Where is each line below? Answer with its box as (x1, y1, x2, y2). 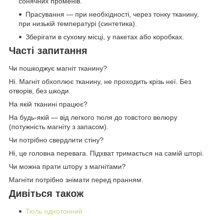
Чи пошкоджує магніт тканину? (9, 64, 107, 72)
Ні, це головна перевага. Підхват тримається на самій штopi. (9, 149, 204, 157)
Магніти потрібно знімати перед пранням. (9, 175, 143, 184)
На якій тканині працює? (9, 100, 87, 108)
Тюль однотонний (26, 207, 82, 215)
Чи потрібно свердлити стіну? (9, 136, 104, 144)
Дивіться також (9, 188, 83, 199)
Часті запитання (9, 45, 87, 56)
